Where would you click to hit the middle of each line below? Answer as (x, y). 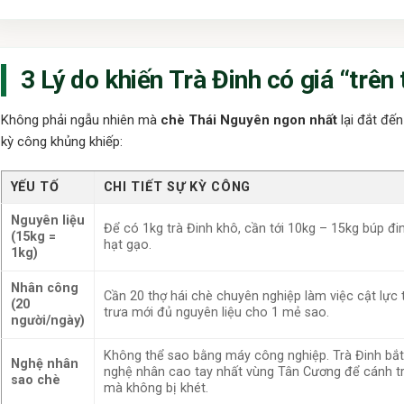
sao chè (35, 380)
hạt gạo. (127, 244)
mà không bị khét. (156, 388)
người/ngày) (47, 320)
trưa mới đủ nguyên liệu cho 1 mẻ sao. (216, 312)
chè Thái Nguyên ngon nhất (248, 120)
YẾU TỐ (35, 187)
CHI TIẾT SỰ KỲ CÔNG (177, 187)
